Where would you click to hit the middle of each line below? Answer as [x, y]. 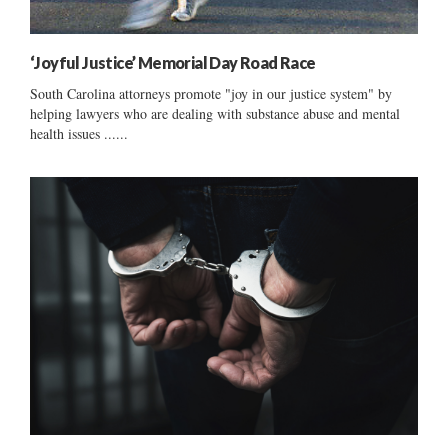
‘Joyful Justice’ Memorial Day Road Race [173, 62]
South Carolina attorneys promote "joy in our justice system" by [211, 93]
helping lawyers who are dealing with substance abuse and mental [215, 113]
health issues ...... [79, 133]
